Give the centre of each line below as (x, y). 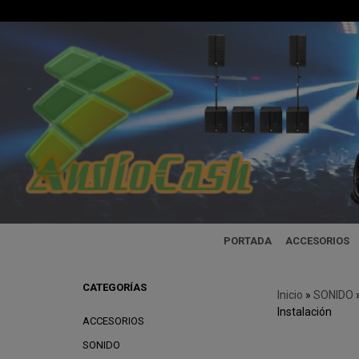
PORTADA (248, 241)
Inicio (290, 295)
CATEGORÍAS (114, 287)
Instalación (304, 312)
